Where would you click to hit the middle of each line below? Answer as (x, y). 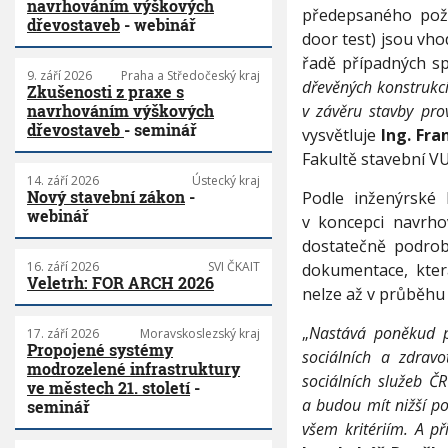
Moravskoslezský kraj (199, 334)
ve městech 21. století (108, 388)
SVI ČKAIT (233, 267)
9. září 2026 (59, 76)
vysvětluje (341, 135)
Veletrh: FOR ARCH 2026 (120, 283)
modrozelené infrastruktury (133, 369)
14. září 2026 (63, 181)
